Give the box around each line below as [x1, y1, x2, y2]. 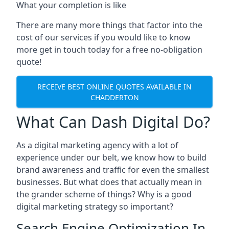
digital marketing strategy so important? [16, 201, 173, 212]
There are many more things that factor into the [16, 19, 202, 31]
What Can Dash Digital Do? [16, 111, 210, 132]
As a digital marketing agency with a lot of [16, 140, 178, 151]
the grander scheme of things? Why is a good [16, 189, 192, 200]
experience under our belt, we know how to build [16, 152, 207, 163]
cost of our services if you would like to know [16, 32, 191, 43]
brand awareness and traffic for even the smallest [16, 164, 209, 175]
